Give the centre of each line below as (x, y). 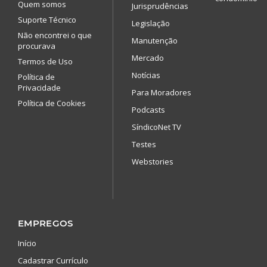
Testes (144, 144)
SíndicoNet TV (156, 127)
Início (27, 243)
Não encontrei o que (55, 35)
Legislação (151, 23)
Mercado (148, 58)
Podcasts (148, 109)
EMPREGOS (46, 223)
